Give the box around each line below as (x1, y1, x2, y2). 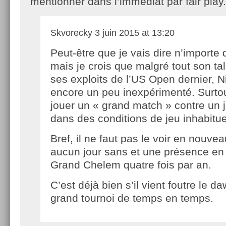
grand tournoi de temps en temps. (50, 192, 213, 204)
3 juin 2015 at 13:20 (92, 27, 175, 38)
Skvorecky (50, 27, 92, 38)
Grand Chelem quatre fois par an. (50, 158, 211, 171)
